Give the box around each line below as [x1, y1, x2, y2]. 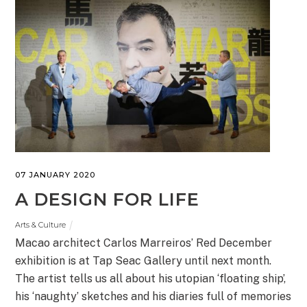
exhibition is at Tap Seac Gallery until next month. [15, 254, 272, 268]
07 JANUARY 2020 [15, 170, 96, 180]
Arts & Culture [15, 219, 66, 230]
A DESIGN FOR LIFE [15, 188, 200, 210]
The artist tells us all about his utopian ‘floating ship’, [15, 272, 286, 286]
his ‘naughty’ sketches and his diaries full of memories [15, 290, 292, 304]
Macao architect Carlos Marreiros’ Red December [15, 236, 273, 250]
